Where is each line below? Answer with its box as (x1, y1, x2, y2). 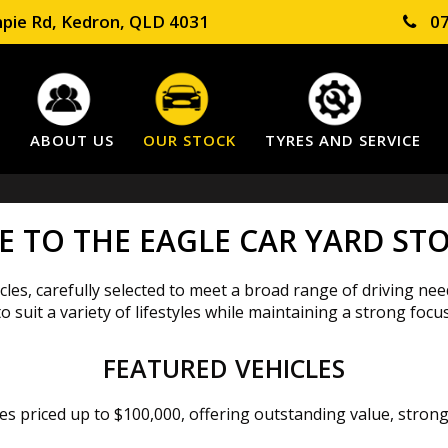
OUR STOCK (143, 130, 236, 150)
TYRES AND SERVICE (265, 130, 421, 150)
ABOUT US (30, 130, 114, 150)
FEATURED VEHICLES (103, 351, 345, 386)
